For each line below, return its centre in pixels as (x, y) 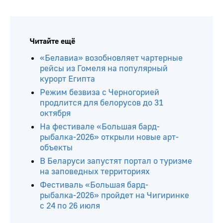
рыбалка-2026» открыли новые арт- (109, 137)
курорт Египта (67, 79)
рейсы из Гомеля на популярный (104, 68)
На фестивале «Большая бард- (100, 126)
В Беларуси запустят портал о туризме (116, 161)
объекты (56, 147)
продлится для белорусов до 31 (102, 103)
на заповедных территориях (95, 171)
